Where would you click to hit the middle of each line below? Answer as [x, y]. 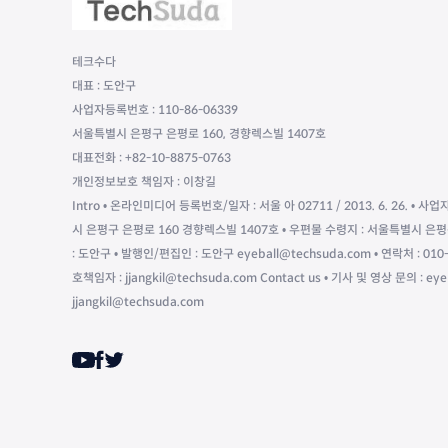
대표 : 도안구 [104, 86]
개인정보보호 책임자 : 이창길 [144, 182]
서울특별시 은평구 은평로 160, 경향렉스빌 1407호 [199, 134]
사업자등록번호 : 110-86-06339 [155, 110]
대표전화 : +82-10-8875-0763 [151, 158]
